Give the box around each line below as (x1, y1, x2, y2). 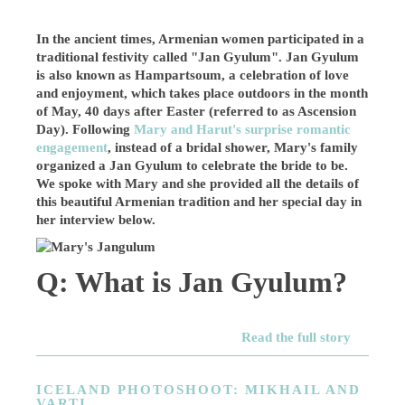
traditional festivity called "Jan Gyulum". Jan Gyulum (36, 49, 360, 64)
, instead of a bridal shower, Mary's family (108, 139, 359, 155)
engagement (36, 139, 108, 155)
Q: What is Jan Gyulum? (36, 266, 348, 298)
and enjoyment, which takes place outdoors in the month (36, 85, 369, 100)
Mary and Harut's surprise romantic (134, 121, 352, 137)
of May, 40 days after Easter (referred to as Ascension (36, 103, 357, 118)
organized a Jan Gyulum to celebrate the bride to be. (36, 157, 349, 173)
